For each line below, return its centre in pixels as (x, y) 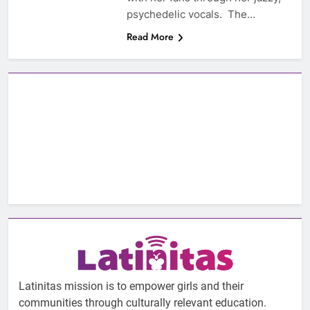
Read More (150, 37)
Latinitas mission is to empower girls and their (131, 286)
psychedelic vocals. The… (191, 15)
